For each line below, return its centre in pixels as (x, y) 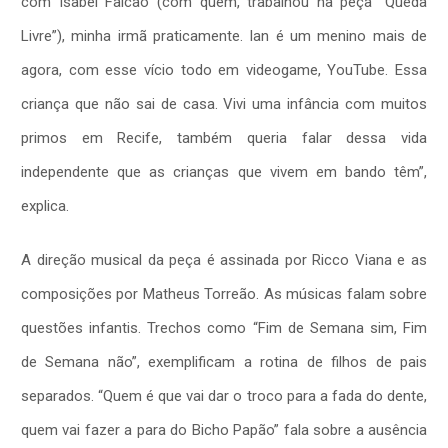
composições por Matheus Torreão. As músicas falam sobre (224, 293)
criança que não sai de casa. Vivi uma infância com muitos (224, 103)
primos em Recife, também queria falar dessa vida (224, 137)
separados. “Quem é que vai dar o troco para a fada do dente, (224, 395)
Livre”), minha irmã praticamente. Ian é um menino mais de (224, 35)
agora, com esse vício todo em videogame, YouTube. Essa (224, 69)
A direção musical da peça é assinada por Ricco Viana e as (224, 259)
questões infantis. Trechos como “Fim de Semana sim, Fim (224, 327)
